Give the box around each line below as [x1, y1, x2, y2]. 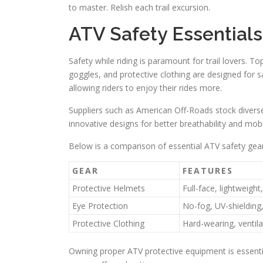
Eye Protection [72, 200, 128, 211]
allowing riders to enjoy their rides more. [69, 82, 222, 93]
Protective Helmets [72, 183, 145, 194]
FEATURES [183, 165, 233, 176]
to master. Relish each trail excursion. [69, 2, 210, 13]
